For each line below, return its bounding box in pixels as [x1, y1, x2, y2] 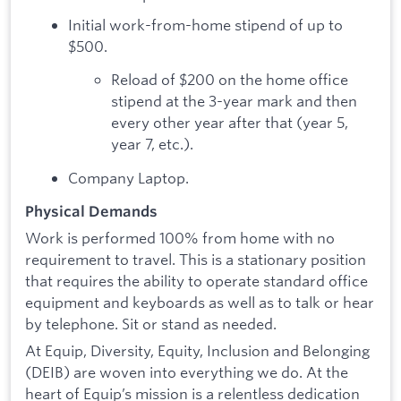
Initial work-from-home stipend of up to [68, 14, 343, 34]
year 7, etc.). [111, 134, 193, 154]
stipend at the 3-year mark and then [111, 91, 357, 111]
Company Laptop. [68, 167, 189, 187]
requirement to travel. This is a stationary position [25, 250, 366, 269]
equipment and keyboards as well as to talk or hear [25, 293, 374, 312]
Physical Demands [25, 202, 158, 221]
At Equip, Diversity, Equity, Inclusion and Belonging [25, 340, 370, 360]
